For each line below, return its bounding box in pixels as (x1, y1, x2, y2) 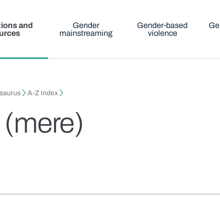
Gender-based (137, 21, 188, 29)
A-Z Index (27, 89, 58, 97)
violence (147, 29, 177, 37)
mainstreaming (59, 29, 113, 37)
